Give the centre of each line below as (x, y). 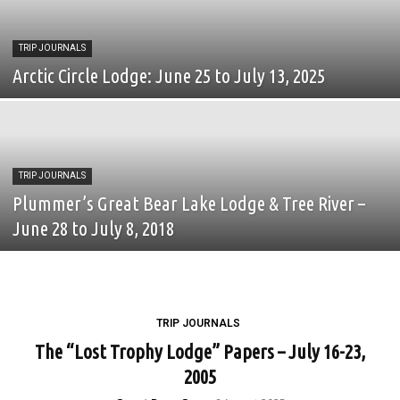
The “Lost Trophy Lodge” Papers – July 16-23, (200, 351)
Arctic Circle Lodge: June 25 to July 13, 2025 (169, 75)
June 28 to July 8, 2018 (93, 228)
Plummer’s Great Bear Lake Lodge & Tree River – (189, 203)
